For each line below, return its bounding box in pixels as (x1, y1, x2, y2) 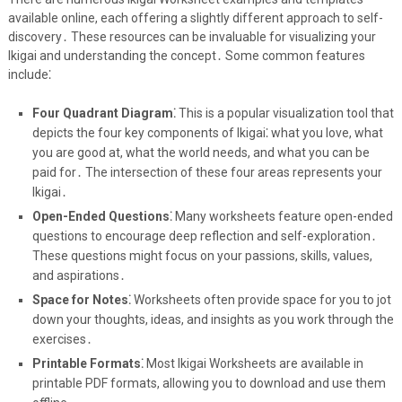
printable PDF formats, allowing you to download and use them (31, 376, 386, 391)
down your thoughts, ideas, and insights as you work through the (31, 312, 394, 328)
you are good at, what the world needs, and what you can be (31, 145, 370, 161)
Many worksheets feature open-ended (171, 209, 393, 224)
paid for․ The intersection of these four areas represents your (31, 165, 382, 180)
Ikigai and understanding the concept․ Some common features (7, 48, 365, 64)
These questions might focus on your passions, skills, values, (31, 249, 372, 264)
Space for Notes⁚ (31, 293, 131, 308)
